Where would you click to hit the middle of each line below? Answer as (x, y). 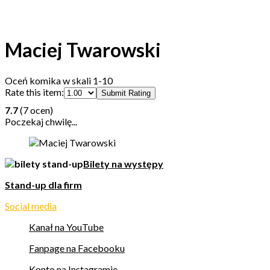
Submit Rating (126, 93)
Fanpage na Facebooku (77, 248)
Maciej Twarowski (83, 50)
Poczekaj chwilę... (41, 121)
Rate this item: (34, 92)
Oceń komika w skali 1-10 (59, 80)
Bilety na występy (123, 163)
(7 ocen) (36, 110)
